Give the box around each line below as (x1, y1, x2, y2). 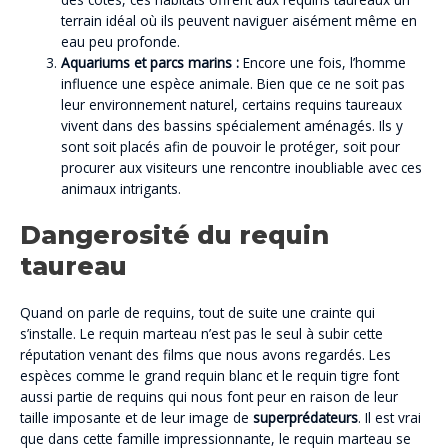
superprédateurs (253, 407, 358, 427)
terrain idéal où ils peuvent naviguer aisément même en (61, 11, 418, 31)
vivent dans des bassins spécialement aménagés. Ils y (61, 116, 404, 136)
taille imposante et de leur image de (20, 407, 253, 427)
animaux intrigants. (61, 179, 182, 199)
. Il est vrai (358, 407, 421, 427)
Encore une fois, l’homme (239, 53, 407, 73)
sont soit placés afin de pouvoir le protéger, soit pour (61, 137, 401, 157)
